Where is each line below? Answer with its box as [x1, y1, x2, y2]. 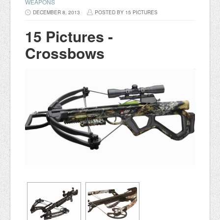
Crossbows [25, 42, 105, 63]
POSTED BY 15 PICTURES [95, 8, 158, 16]
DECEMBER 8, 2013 [33, 8, 80, 16]
